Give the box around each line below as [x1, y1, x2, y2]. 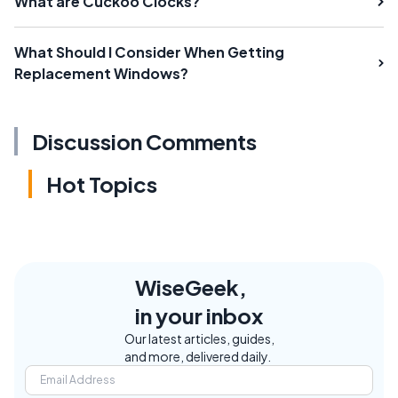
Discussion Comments [32, 127, 257, 155]
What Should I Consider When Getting [14, 42, 284, 61]
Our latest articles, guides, [123, 330, 275, 346]
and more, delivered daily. [123, 347, 271, 364]
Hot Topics [46, 170, 157, 197]
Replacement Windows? [14, 63, 188, 83]
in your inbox [135, 301, 263, 329]
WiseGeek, [135, 273, 247, 300]
